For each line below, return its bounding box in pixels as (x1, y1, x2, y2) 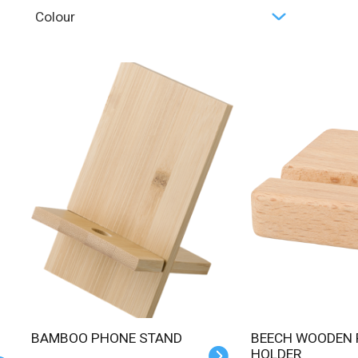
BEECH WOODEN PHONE (250, 330, 260, 346)
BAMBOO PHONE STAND (39, 330, 182, 346)
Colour (35, 9, 76, 25)
